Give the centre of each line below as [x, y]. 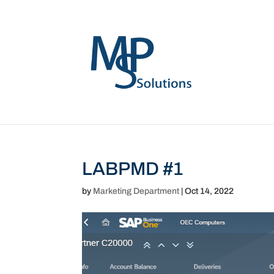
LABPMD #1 [133, 169]
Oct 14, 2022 [209, 191]
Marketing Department [136, 191]
